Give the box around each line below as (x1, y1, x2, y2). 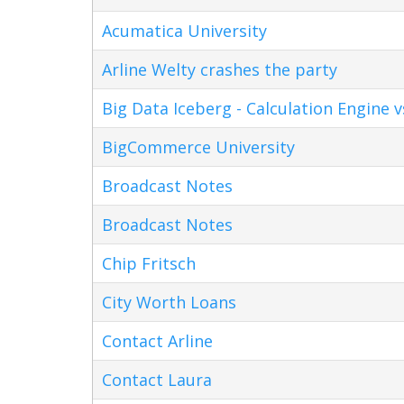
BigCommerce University (102, 135, 295, 158)
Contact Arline (102, 329, 213, 352)
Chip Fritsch (102, 252, 196, 274)
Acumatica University (102, 19, 267, 41)
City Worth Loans (102, 290, 236, 313)
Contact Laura (102, 368, 212, 390)
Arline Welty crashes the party (102, 58, 337, 80)
